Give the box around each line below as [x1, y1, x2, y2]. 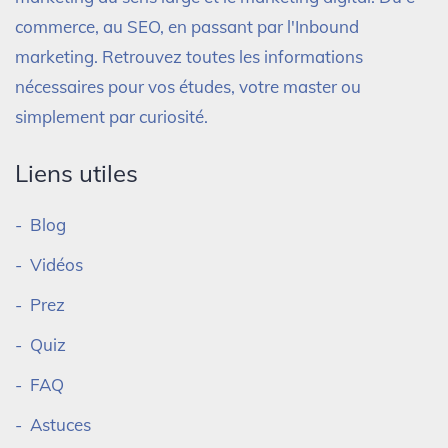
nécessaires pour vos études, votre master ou [15, 75, 361, 97]
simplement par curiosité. [15, 105, 208, 127]
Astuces [30, 413, 91, 435]
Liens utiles [15, 157, 138, 188]
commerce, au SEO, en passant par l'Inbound [15, 15, 359, 37]
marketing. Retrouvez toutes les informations [15, 45, 363, 67]
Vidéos [30, 253, 83, 275]
